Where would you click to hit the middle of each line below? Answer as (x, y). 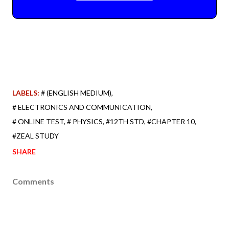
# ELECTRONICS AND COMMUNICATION (82, 107)
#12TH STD (125, 121)
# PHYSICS (85, 121)
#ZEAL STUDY (36, 135)
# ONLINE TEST (38, 121)
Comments (33, 181)
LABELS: (26, 93)
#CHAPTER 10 (171, 121)
